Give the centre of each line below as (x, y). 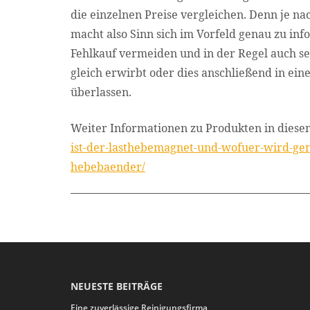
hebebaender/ (108, 167)
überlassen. (101, 92)
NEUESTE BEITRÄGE (116, 286)
